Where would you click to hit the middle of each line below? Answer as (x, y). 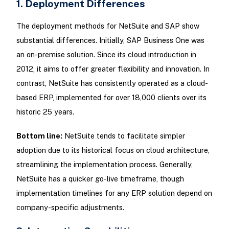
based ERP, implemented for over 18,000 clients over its (111, 98)
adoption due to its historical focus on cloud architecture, (113, 150)
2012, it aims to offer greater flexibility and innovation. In (113, 69)
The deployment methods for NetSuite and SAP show (108, 26)
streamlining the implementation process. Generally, (104, 165)
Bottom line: (39, 136)
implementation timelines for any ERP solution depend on (114, 193)
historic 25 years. (45, 112)
